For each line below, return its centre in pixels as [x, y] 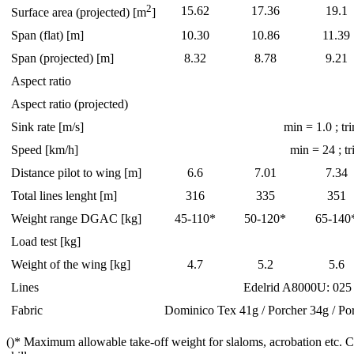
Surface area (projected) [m [79, 13]
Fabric [27, 311]
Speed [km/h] [45, 150]
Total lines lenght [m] [64, 196]
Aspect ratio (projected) [70, 104]
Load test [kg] [46, 242]
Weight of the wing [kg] [71, 265]
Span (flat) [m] [47, 36]
